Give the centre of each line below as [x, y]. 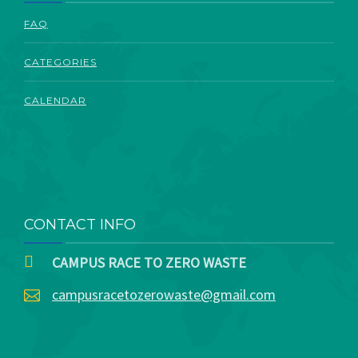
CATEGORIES [60, 62]
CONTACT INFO [80, 224]
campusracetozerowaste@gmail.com [164, 294]
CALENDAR [55, 100]
